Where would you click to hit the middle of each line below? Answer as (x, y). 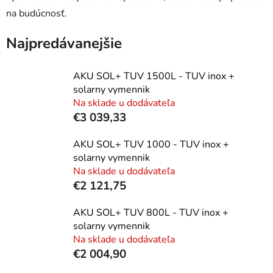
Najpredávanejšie (64, 43)
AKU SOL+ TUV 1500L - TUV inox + (154, 76)
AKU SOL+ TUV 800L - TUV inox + (151, 212)
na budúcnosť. (37, 13)
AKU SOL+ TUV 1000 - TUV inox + (151, 144)
